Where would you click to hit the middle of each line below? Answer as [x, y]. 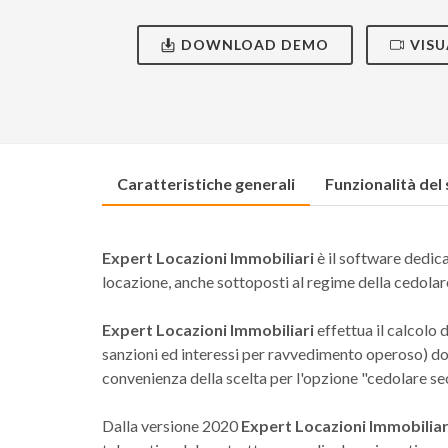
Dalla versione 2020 [171, 425]
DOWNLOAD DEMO [255, 44]
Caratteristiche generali [206, 183]
